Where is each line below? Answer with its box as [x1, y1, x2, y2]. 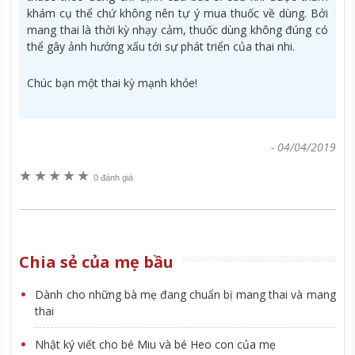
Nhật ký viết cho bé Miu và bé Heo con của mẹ [35, 336, 277, 352]
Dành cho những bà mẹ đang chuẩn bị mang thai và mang [35, 286, 336, 302]
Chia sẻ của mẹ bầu [19, 250, 174, 273]
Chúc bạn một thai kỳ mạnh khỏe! [27, 74, 198, 90]
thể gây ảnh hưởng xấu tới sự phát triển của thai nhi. [27, 38, 296, 54]
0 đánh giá [93, 172, 133, 182]
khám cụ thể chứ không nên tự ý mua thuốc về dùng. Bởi [27, 5, 328, 21]
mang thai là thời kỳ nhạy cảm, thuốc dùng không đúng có [27, 21, 328, 37]
